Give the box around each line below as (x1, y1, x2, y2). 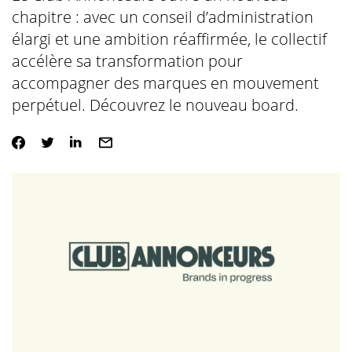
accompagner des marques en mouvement (11, 72, 319, 93)
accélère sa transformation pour (11, 50, 243, 71)
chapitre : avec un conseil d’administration (11, 6, 313, 27)
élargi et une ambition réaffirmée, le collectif (11, 28, 327, 49)
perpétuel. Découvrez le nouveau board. (11, 94, 299, 115)
